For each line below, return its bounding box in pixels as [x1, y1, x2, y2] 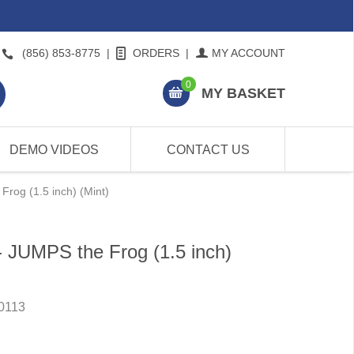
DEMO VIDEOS [9, 143, 99, 156]
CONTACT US [166, 143, 250, 156]
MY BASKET [201, 85, 285, 102]
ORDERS [133, 47, 179, 59]
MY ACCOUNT [212, 47, 285, 59]
